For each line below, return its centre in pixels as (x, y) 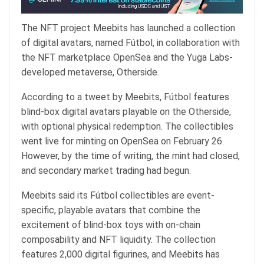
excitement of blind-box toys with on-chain (111, 225)
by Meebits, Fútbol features (170, 97)
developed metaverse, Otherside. (90, 72)
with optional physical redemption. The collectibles (127, 126)
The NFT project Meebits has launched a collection (128, 28)
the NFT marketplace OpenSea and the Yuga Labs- (127, 57)
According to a (53, 97)
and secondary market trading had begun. (106, 170)
